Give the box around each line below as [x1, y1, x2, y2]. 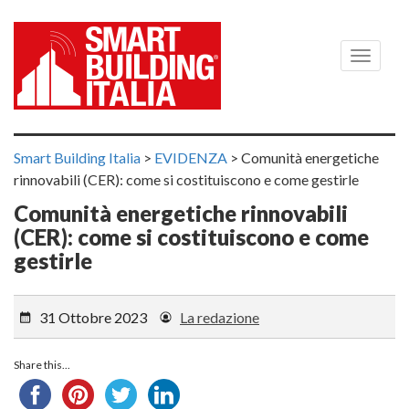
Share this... [14, 357, 70, 372]
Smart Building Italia [14, 149, 141, 166]
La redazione [180, 308, 259, 326]
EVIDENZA [154, 149, 227, 166]
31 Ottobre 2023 [39, 308, 147, 326]
